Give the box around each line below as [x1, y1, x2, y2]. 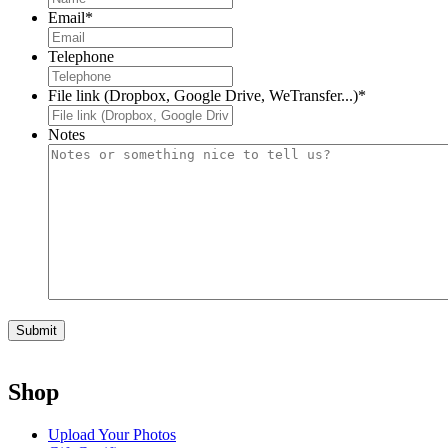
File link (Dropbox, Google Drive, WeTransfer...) [48, 86, 358, 104]
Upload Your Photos [48, 425, 176, 443]
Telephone [48, 47, 114, 65]
